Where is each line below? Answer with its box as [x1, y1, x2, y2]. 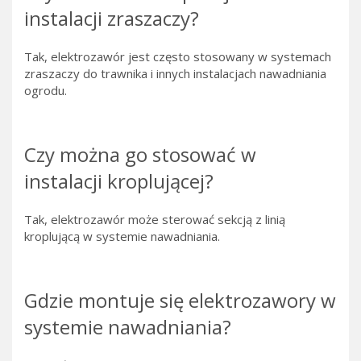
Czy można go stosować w [24, 141, 256, 168]
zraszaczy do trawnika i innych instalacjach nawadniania [24, 65, 326, 82]
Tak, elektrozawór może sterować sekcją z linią [24, 211, 285, 228]
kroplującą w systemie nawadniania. [24, 228, 220, 245]
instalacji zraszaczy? [24, 5, 199, 32]
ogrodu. [24, 82, 67, 99]
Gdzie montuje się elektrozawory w [24, 287, 336, 314]
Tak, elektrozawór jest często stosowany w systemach [24, 48, 331, 65]
